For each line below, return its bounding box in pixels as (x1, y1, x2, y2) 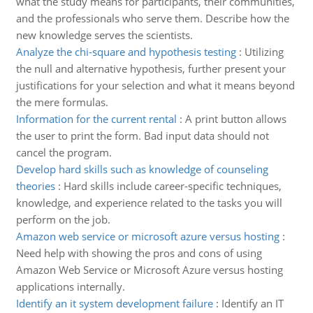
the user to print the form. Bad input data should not (15, 129, 269, 143)
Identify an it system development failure (15, 296, 213, 310)
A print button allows (184, 112, 286, 126)
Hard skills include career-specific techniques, (63, 179, 282, 193)
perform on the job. (15, 212, 110, 226)
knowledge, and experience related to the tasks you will (15, 196, 282, 210)
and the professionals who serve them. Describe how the (15, 11, 289, 25)
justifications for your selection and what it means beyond (15, 78, 295, 92)
